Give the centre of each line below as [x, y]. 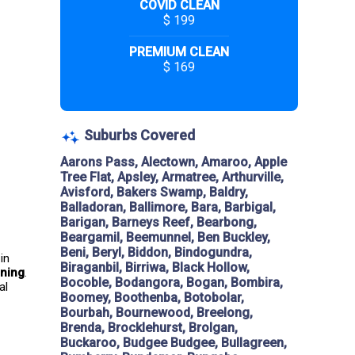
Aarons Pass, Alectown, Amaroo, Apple [174, 162]
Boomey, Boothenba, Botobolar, [152, 298]
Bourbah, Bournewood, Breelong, [157, 313]
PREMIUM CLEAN [179, 52]
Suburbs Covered [139, 136]
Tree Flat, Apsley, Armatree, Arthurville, [172, 177]
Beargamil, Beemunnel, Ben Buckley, [165, 238]
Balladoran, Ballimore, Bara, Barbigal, [168, 208]
